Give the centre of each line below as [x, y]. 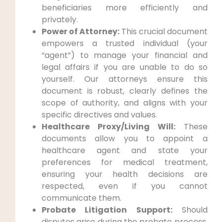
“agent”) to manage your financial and [124, 55]
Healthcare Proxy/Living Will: [108, 127]
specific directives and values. [99, 115]
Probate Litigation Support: [107, 210]
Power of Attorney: [80, 32]
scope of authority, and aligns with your [124, 103]
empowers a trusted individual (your [124, 44]
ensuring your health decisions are [124, 174]
